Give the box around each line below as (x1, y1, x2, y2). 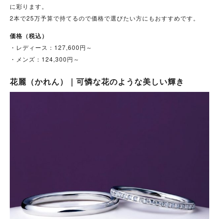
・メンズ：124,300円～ (10, 55, 80, 64)
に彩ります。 (10, 2, 48, 11)
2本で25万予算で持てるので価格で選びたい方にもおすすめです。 (10, 14, 199, 22)
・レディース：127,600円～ (10, 43, 92, 52)
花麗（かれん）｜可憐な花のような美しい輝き (10, 76, 184, 88)
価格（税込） (10, 31, 48, 41)
